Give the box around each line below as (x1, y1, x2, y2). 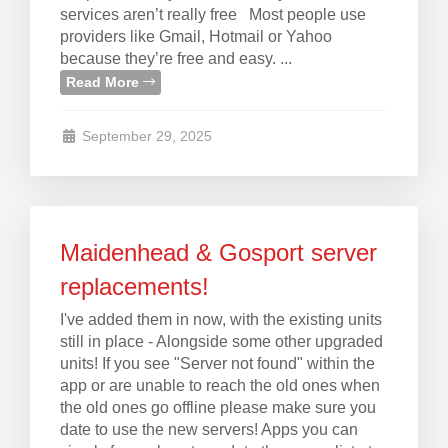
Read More (66, 74, 143, 90)
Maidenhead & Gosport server (60, 239, 377, 266)
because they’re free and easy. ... (60, 50, 292, 67)
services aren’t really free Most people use (60, 6, 366, 23)
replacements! (60, 273, 209, 300)
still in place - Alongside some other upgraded (60, 333, 383, 350)
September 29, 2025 (77, 128, 212, 144)
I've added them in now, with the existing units (60, 311, 382, 328)
